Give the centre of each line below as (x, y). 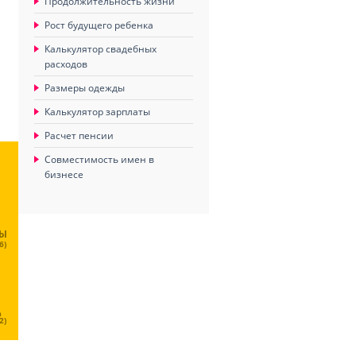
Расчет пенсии (79, 135)
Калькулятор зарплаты (97, 112)
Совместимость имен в (99, 159)
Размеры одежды (85, 88)
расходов (66, 64)
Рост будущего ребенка (99, 25)
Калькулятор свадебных (101, 49)
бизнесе (64, 174)
